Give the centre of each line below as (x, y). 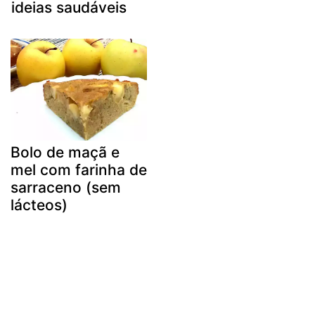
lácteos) (39, 205)
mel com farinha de (79, 170)
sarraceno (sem (66, 188)
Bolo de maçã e (65, 153)
